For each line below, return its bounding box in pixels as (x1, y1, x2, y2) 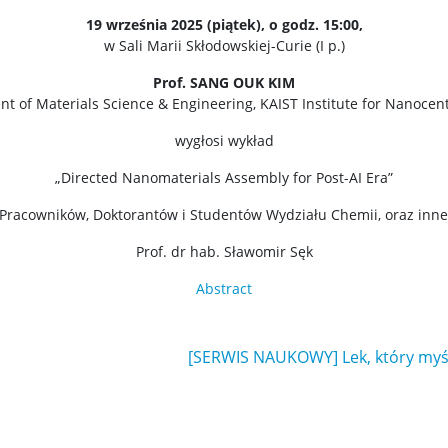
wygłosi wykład (174, 131, 274, 150)
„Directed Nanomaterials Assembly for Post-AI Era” (55, 168, 393, 187)
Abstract (196, 279, 252, 298)
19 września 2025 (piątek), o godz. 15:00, (85, 15, 363, 34)
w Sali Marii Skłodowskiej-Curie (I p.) (103, 36, 345, 55)
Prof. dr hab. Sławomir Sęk (135, 242, 313, 261)
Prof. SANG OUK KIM (153, 73, 295, 92)
